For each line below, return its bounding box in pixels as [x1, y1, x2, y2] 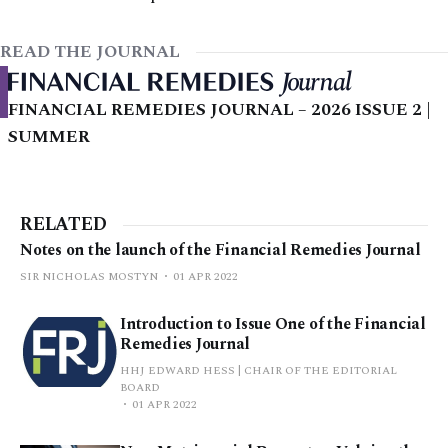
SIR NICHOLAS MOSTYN [20, 268, 158, 286]
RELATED [20, 211, 107, 239]
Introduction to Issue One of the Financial [120, 312, 426, 337]
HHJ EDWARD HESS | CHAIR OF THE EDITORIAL [120, 362, 397, 380]
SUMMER [8, 124, 90, 151]
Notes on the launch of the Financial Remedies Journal [20, 238, 421, 263]
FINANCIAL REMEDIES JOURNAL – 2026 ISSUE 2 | [8, 97, 431, 124]
